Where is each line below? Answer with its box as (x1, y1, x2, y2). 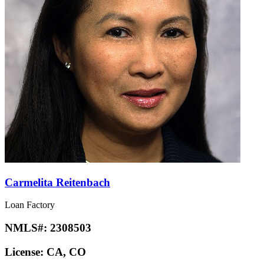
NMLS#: (5, 222, 50, 235)
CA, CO (47, 245, 86, 258)
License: (5, 245, 47, 258)
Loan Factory (5, 200, 55, 210)
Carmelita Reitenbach (5, 176, 110, 189)
